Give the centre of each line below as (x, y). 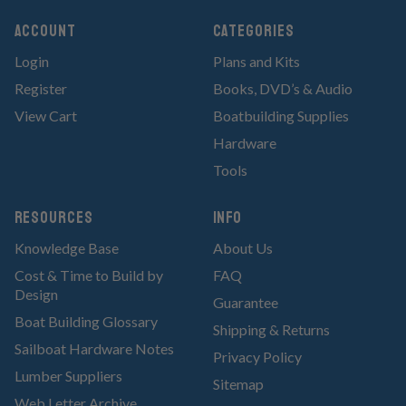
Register (40, 89)
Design (36, 295)
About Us (242, 248)
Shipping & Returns (271, 330)
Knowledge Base (66, 248)
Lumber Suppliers (68, 376)
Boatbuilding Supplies (280, 116)
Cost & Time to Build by (88, 275)
